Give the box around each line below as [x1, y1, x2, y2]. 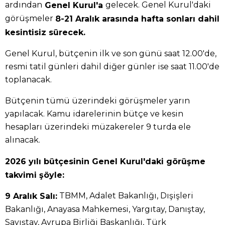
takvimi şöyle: [5, 170, 64, 180]
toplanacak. [5, 74, 52, 84]
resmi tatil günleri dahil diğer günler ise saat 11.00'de [5, 61, 219, 71]
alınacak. [5, 135, 40, 145]
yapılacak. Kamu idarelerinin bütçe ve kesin [5, 108, 183, 119]
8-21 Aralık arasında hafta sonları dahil [55, 14, 219, 24]
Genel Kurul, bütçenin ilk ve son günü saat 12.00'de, [5, 48, 216, 58]
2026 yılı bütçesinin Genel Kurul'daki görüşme [5, 156, 205, 166]
